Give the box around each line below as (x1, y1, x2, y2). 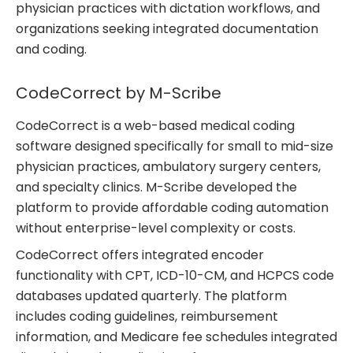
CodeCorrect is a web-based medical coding (16, 117, 295, 136)
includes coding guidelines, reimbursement (16, 307, 278, 326)
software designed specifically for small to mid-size (16, 137, 333, 156)
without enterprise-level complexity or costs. (16, 219, 295, 238)
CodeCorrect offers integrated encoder (16, 246, 264, 265)
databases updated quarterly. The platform (16, 287, 287, 306)
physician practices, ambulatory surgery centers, (16, 158, 321, 176)
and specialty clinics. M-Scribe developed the (16, 178, 297, 197)
